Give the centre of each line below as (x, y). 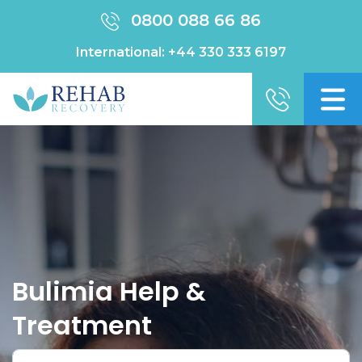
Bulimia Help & (109, 291)
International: (122, 52)
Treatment (82, 325)
